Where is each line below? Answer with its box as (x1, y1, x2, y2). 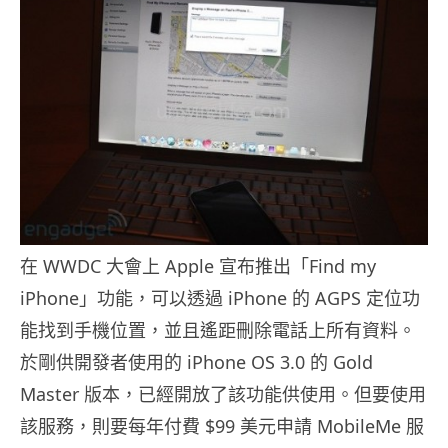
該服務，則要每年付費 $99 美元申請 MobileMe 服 (20, 414, 424, 439)
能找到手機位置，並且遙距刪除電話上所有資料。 (20, 318, 416, 343)
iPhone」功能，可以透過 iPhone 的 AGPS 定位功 (20, 286, 420, 311)
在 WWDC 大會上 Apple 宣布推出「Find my (20, 254, 376, 279)
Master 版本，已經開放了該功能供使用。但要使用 (20, 382, 426, 407)
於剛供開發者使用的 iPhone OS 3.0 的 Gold (20, 350, 373, 375)
